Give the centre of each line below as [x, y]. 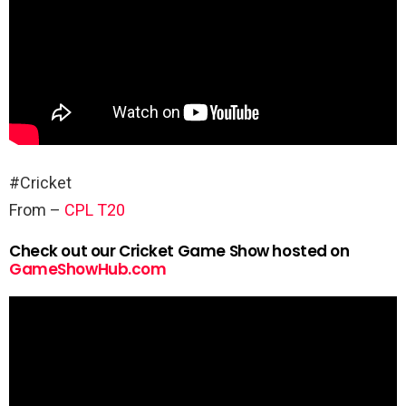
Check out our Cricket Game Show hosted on [179, 251]
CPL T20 [95, 209]
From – [37, 209]
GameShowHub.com [88, 269]
